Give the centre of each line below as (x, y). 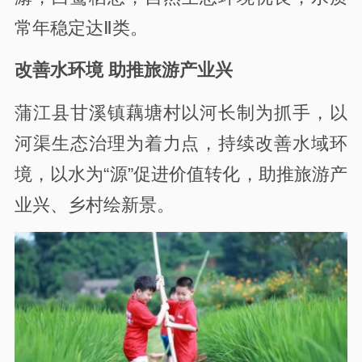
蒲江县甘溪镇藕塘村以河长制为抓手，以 (181, 113)
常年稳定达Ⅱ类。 (81, 29)
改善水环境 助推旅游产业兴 (123, 71)
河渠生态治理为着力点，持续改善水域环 (181, 143)
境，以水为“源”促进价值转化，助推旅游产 (181, 174)
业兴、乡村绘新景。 (94, 205)
